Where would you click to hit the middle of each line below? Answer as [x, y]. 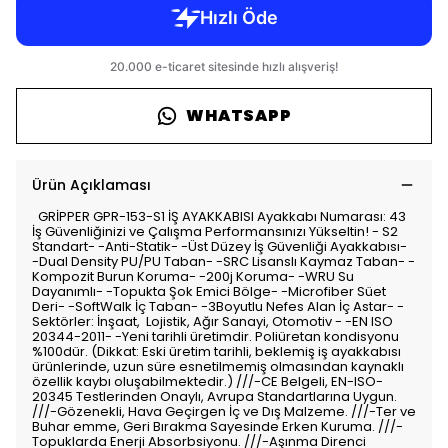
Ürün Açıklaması [91, 185]
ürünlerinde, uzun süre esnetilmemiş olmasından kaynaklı [218, 366]
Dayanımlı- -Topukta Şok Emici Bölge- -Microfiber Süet [209, 291]
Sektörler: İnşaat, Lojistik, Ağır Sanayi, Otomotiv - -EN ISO [212, 321]
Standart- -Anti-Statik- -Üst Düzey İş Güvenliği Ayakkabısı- [219, 246]
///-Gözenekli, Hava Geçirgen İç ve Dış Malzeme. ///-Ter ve [224, 411]
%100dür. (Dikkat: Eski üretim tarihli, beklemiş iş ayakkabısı [216, 351]
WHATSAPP [239, 115]
